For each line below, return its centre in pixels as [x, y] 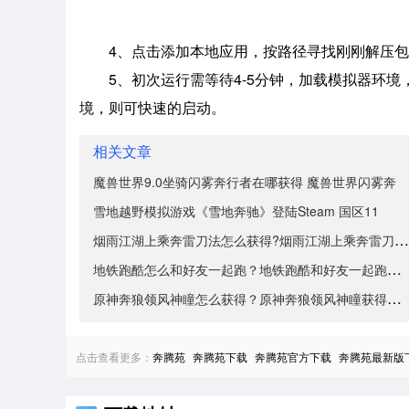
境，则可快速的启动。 [152, 108]
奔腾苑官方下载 [293, 357]
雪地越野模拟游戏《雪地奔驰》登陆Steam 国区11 [236, 211]
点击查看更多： [114, 357]
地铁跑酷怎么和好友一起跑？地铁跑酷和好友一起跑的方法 [394, 269]
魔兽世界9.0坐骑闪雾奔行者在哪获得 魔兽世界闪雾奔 [245, 182]
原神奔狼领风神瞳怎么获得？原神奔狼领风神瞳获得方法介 [394, 299]
